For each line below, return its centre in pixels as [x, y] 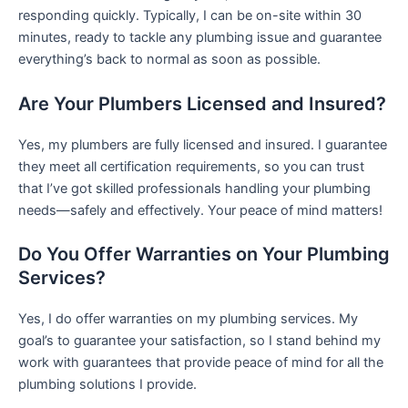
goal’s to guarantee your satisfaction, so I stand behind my [199, 341]
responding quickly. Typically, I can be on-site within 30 [190, 16]
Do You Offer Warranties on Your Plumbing [204, 255]
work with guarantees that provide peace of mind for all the [201, 363]
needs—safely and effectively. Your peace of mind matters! [200, 210]
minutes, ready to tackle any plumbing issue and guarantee [200, 38]
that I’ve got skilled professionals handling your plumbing [194, 188]
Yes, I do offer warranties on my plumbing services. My [188, 319]
